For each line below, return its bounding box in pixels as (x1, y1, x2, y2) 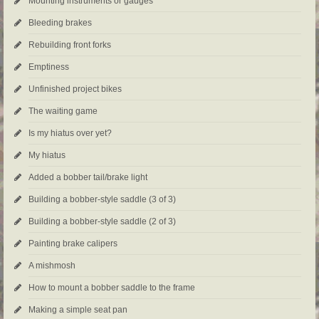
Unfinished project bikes (28, 83, 122, 94)
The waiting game (28, 105, 98, 116)
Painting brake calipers (28, 238, 117, 249)
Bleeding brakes (28, 17, 92, 28)
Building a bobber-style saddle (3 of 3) (28, 194, 176, 204)
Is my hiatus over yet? (28, 127, 112, 138)
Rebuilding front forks (28, 39, 111, 50)
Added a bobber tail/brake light (28, 172, 147, 182)
